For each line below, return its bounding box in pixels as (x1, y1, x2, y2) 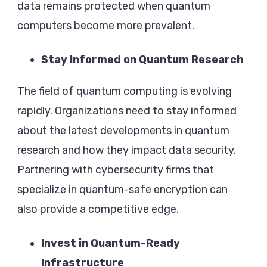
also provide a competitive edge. (17, 203, 179, 216)
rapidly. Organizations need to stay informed (17, 104, 237, 118)
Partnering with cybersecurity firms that (17, 163, 214, 177)
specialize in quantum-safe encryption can (17, 183, 228, 197)
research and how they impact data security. (17, 144, 236, 157)
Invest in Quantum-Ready (41, 237, 180, 250)
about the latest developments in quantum (17, 124, 229, 138)
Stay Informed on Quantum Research (41, 53, 244, 67)
